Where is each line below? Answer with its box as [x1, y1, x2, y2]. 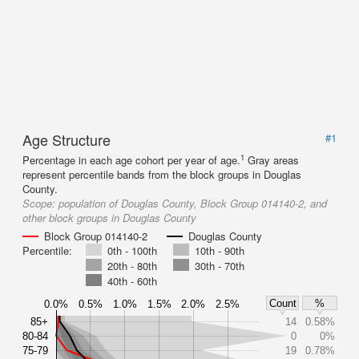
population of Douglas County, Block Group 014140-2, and [58, 196, 327, 211]
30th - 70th [195, 258, 244, 273]
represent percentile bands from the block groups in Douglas [22, 167, 301, 182]
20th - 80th [107, 258, 157, 273]
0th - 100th [107, 243, 157, 258]
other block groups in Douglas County [22, 210, 196, 225]
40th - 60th [107, 273, 157, 288]
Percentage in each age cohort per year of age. [22, 152, 240, 167]
